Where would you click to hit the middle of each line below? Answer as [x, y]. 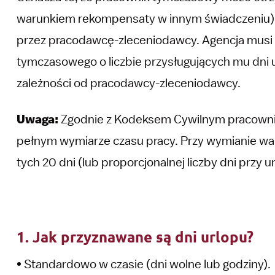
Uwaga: [37, 119]
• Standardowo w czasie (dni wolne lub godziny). [143, 264]
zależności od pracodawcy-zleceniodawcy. [128, 83]
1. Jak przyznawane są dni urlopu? [135, 237]
